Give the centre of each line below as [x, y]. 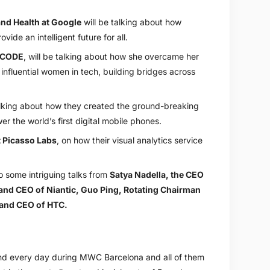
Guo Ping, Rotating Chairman [140, 189]
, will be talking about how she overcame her [111, 56]
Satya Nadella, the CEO [156, 174]
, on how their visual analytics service [129, 140]
